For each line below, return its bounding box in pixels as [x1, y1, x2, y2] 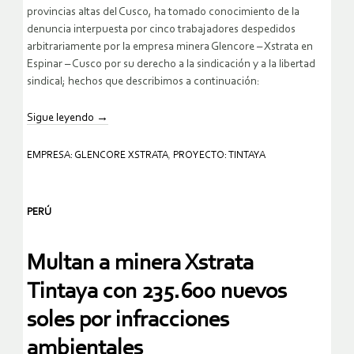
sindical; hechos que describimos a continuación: [27, 75, 260, 88]
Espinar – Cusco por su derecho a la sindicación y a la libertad [27, 58, 315, 70]
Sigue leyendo [27, 111, 96, 124]
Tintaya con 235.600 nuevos [27, 280, 287, 303]
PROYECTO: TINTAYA [173, 149, 265, 160]
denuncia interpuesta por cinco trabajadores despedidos [27, 23, 296, 36]
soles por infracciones [27, 308, 229, 332]
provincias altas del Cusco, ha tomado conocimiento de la [27, 6, 299, 18]
